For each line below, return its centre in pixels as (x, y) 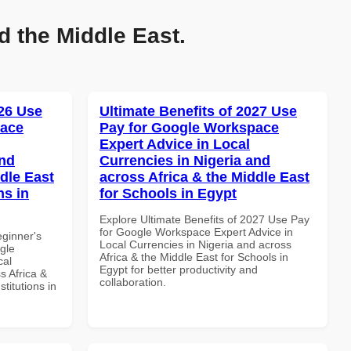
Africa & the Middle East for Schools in (194, 257)
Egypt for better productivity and (179, 269)
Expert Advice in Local (175, 144)
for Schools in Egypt (168, 193)
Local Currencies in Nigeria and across (195, 244)
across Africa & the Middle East (204, 177)
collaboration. (133, 282)
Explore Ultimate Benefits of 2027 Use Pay (204, 219)
